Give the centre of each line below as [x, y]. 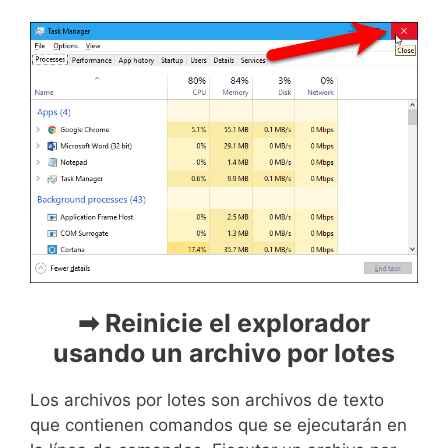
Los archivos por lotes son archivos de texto [207, 400]
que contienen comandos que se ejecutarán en [218, 425]
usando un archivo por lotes [224, 353]
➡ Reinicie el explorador [224, 323]
